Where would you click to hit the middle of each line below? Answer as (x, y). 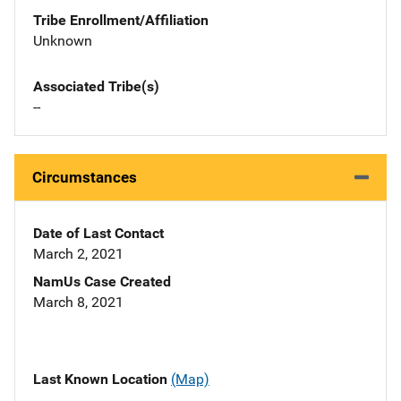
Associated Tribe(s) (96, 87)
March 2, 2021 (78, 254)
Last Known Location (102, 380)
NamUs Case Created (102, 282)
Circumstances (85, 178)
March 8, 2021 (78, 303)
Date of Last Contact (98, 234)
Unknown (63, 41)
